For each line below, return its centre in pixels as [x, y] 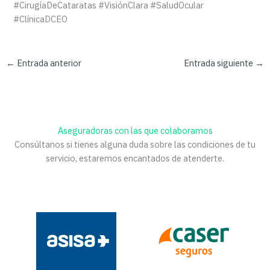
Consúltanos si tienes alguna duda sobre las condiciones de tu [135, 144]
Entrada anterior [48, 63]
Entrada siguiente [220, 63]
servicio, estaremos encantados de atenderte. [135, 158]
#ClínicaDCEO [41, 19]
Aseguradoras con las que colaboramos [135, 130]
